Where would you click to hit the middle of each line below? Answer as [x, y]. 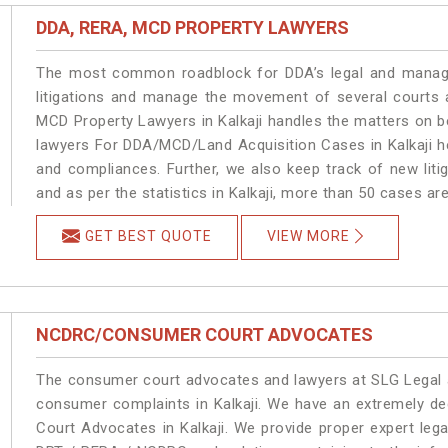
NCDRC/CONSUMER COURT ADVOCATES [205, 334]
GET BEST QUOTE [149, 235]
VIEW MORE [309, 235]
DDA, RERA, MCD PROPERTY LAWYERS [193, 27]
